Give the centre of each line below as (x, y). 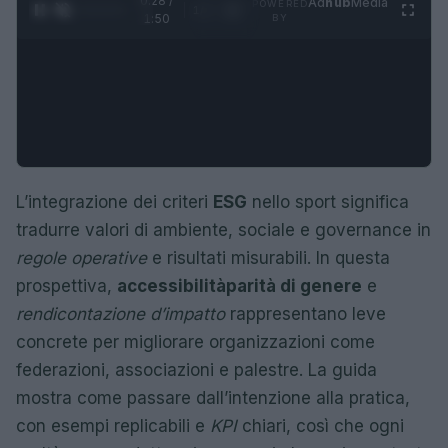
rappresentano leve (305, 314)
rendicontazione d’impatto (120, 314)
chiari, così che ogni (320, 426)
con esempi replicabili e (113, 426)
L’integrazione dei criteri (114, 202)
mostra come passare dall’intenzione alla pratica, (213, 398)
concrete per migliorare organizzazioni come (195, 342)
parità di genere (294, 286)
